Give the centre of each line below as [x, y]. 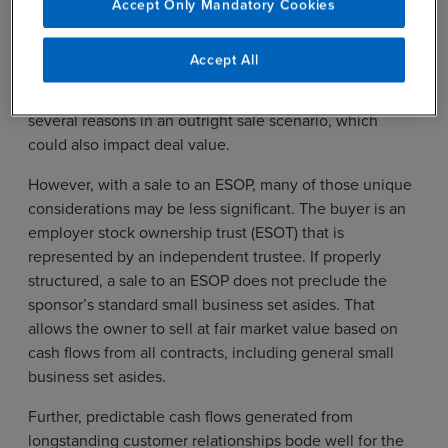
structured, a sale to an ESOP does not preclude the [207, 279]
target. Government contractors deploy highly [186, 23]
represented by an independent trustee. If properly [204, 255]
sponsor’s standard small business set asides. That [201, 303]
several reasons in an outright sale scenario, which [203, 119]
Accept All [224, 59]
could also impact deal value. [129, 143]
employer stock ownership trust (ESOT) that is [186, 231]
